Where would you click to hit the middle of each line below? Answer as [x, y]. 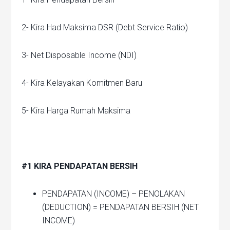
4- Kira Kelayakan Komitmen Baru [82, 83]
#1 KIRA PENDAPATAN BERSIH [80, 166]
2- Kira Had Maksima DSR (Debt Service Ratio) [105, 28]
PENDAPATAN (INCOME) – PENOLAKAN [114, 194]
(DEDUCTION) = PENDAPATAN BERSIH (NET [121, 207]
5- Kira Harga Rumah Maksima [76, 111]
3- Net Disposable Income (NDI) [79, 55]
